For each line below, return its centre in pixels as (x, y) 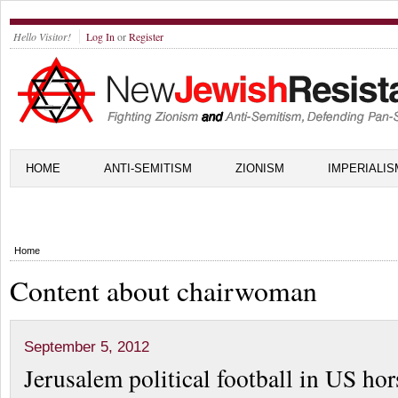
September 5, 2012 (87, 347)
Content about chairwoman (163, 291)
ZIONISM (260, 168)
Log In (100, 36)
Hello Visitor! (42, 36)
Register (146, 36)
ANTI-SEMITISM (148, 168)
